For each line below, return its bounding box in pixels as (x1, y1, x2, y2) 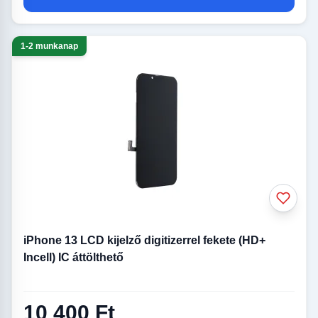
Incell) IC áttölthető (23, 251, 124, 264)
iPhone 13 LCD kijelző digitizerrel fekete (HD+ (23, 234, 265, 247)
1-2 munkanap (21, 41, 78, 52)
